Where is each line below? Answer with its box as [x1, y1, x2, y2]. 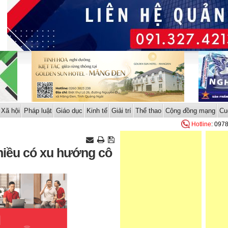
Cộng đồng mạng [165, 107, 215, 115]
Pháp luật [23, 107, 52, 115]
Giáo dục [55, 107, 82, 115]
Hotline [191, 121, 211, 128]
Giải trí [111, 107, 131, 115]
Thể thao [135, 107, 161, 115]
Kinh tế [86, 107, 107, 115]
